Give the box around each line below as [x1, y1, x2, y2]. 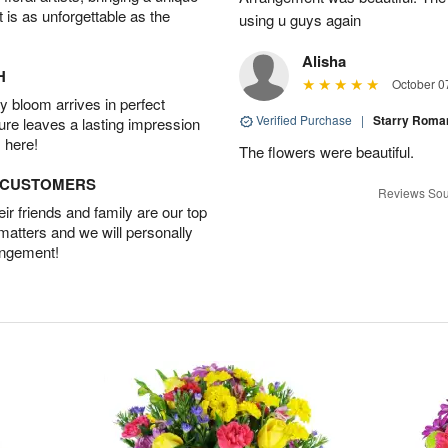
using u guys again [239, 9, 361, 30]
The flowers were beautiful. [239, 141, 414, 162]
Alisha [302, 50, 346, 72]
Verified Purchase [253, 111, 355, 128]
